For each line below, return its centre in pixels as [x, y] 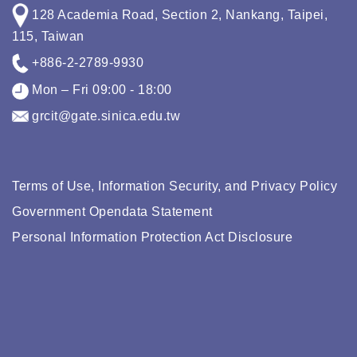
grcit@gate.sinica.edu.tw [104, 116]
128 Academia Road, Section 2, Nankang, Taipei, [178, 14]
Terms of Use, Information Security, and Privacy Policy [175, 186]
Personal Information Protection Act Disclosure [152, 237]
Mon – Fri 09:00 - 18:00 [100, 90]
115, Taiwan [48, 36]
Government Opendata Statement [112, 212]
